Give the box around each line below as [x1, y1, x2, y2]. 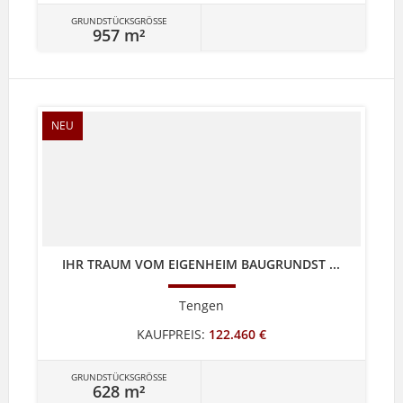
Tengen [178, 296, 224, 314]
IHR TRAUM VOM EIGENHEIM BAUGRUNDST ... [62, 255, 341, 273]
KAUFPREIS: [136, 325, 205, 343]
